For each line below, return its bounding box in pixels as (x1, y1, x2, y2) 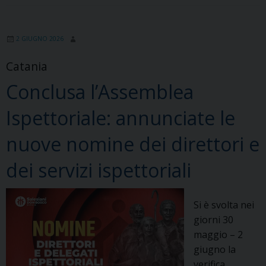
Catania (6, 58, 47, 74)
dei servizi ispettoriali (6, 157, 191, 183)
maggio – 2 (194, 227, 243, 241)
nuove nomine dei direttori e (6, 131, 259, 157)
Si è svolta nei (194, 198, 254, 211)
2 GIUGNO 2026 (16, 34, 64, 43)
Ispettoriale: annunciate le (6, 104, 235, 131)
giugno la (194, 242, 236, 256)
